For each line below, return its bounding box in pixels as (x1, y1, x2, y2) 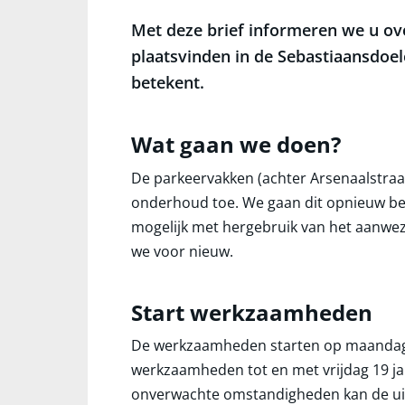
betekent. (131, 71, 204, 93)
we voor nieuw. (131, 240, 233, 261)
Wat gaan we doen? (131, 129, 341, 159)
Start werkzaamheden (131, 297, 372, 327)
